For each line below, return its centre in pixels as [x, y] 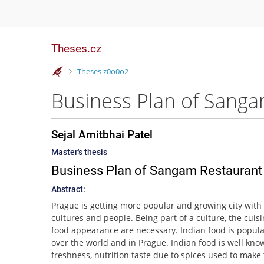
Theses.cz [76, 49]
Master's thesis [79, 152]
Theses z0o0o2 [103, 71]
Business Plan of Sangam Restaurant [157, 171]
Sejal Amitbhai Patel [102, 135]
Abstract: [68, 189]
